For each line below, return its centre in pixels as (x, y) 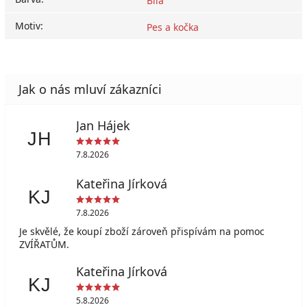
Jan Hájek (103, 126)
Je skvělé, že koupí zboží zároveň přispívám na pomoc (142, 231)
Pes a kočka (173, 27)
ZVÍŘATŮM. (44, 244)
